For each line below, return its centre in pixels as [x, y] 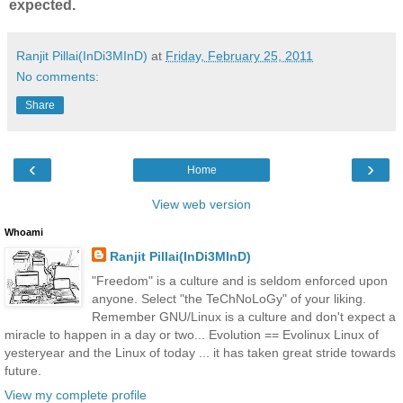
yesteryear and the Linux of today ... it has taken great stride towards [200, 352]
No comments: [58, 76]
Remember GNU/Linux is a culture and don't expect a [243, 316]
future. [23, 370]
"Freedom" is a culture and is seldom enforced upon [239, 280]
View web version [201, 204]
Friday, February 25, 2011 [239, 55]
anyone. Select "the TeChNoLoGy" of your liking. [228, 298]
